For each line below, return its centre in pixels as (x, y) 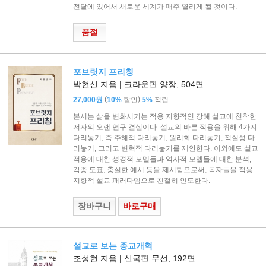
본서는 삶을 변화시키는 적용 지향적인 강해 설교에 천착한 (164, 117)
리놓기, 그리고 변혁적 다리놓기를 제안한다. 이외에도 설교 (165, 149)
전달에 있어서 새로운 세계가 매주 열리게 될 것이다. (155, 7)
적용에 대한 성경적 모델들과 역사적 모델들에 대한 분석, (162, 159)
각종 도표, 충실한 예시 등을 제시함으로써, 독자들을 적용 (163, 170)
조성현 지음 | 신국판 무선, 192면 (134, 259)
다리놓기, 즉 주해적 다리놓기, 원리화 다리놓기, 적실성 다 (164, 138)
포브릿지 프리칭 (103, 72)
